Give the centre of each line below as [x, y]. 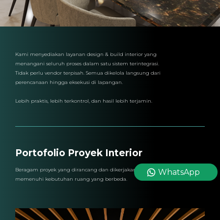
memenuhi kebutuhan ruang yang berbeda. [71, 179]
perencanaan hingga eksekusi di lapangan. [69, 82]
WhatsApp [179, 172]
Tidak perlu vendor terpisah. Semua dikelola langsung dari [88, 73]
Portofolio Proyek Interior [79, 153]
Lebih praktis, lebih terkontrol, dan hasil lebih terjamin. [84, 101]
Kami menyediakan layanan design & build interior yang [86, 55]
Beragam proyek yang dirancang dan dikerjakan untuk [84, 169]
